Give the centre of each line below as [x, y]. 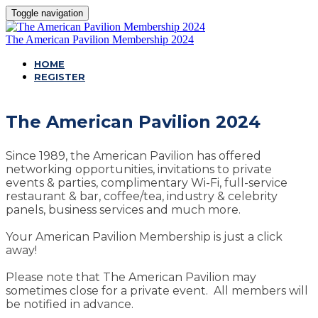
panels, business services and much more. [123, 210]
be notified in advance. [70, 304]
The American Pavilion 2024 [133, 122]
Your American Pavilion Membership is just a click [144, 237]
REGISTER [60, 77]
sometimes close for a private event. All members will [157, 291]
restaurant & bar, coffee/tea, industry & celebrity [142, 196]
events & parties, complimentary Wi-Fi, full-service [147, 183]
